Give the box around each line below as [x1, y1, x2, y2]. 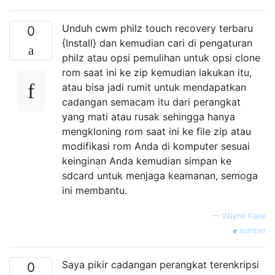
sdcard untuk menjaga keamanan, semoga [62, 169, 258, 182]
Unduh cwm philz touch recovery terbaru [62, 21, 253, 34]
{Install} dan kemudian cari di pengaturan [62, 36, 252, 49]
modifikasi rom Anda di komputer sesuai [62, 139, 250, 152]
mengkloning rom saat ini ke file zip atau [62, 125, 251, 137]
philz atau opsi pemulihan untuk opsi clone [62, 51, 260, 64]
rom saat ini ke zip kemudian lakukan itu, [62, 66, 252, 79]
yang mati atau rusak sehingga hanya [62, 110, 235, 123]
